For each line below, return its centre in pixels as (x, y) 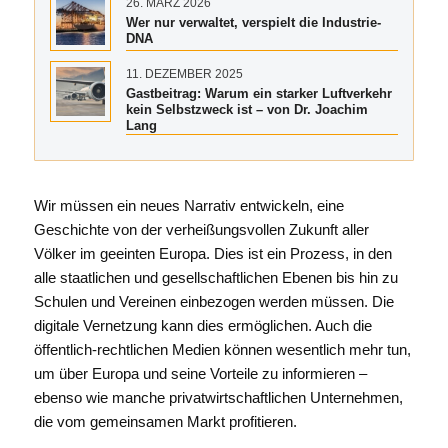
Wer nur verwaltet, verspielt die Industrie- (253, 23)
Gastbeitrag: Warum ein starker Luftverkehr (258, 94)
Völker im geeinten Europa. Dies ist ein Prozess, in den (212, 253)
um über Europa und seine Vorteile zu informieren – (200, 373)
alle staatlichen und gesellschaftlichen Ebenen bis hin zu (215, 277)
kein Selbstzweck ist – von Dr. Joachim (246, 110)
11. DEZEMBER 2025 (184, 74)
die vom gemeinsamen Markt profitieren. (165, 421)
